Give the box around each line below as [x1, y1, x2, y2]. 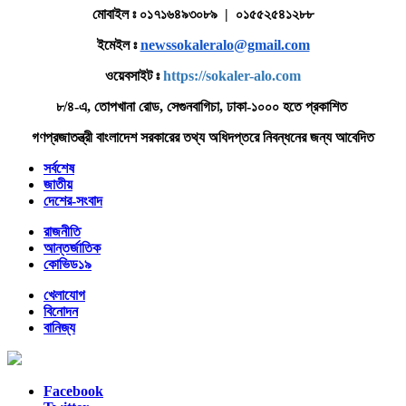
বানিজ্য [43, 319, 75, 335]
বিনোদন [43, 303, 78, 319]
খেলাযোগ [43, 286, 85, 303]
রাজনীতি [43, 223, 81, 239]
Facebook [43, 382, 103, 399]
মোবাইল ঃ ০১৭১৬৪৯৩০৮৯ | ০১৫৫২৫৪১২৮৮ [92, 5, 314, 22]
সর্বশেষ [43, 159, 74, 176]
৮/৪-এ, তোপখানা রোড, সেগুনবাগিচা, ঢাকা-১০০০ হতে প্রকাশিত [55, 98, 351, 114]
